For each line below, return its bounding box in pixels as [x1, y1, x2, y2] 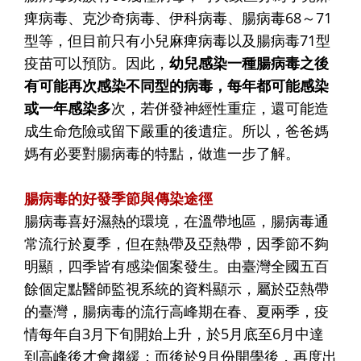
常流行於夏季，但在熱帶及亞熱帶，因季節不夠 [24, 233, 329, 253]
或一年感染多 [24, 98, 111, 118]
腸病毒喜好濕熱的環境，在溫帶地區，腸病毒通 [24, 210, 329, 230]
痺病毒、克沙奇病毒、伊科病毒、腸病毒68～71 [24, 7, 332, 27]
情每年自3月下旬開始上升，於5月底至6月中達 [24, 323, 324, 343]
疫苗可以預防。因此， [24, 52, 169, 73]
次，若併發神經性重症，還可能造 [111, 98, 329, 118]
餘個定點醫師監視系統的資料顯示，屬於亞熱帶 [24, 278, 329, 298]
